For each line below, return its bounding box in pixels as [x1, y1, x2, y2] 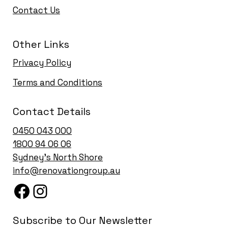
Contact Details [13, 105, 91, 118]
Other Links [13, 38, 69, 51]
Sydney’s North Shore [13, 152, 103, 163]
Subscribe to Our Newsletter [13, 214, 152, 227]
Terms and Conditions [13, 77, 102, 88]
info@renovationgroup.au [13, 165, 120, 176]
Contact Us [13, 5, 60, 16]
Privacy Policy [13, 57, 71, 68]
